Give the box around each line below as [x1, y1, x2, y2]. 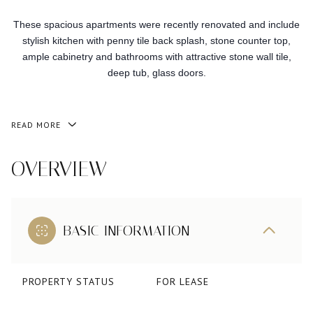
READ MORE [11, 119, 61, 130]
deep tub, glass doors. [107, 67, 206, 79]
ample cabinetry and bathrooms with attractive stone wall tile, [22, 51, 291, 63]
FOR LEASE [156, 275, 209, 288]
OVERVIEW [11, 156, 107, 182]
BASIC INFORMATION [63, 222, 189, 239]
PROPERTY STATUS [22, 275, 115, 288]
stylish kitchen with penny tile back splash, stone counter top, [22, 35, 291, 47]
